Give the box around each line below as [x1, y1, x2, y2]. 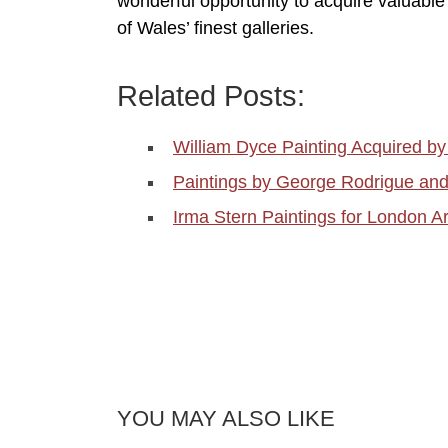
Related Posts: [117, 80, 305, 113]
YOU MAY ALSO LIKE [117, 406, 335, 432]
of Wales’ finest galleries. [117, 18, 314, 39]
